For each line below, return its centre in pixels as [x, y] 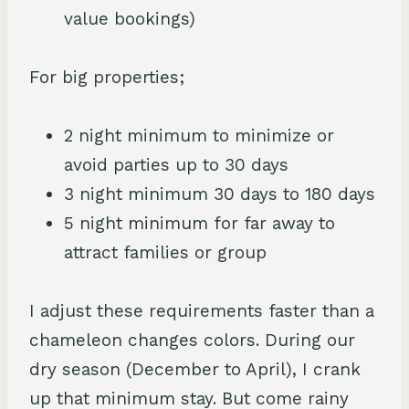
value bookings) [130, 18]
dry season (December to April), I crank [195, 369]
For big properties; [107, 77]
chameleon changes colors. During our [192, 340]
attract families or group [165, 252]
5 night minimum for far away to [199, 223]
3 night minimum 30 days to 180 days [220, 194]
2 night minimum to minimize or [199, 135]
